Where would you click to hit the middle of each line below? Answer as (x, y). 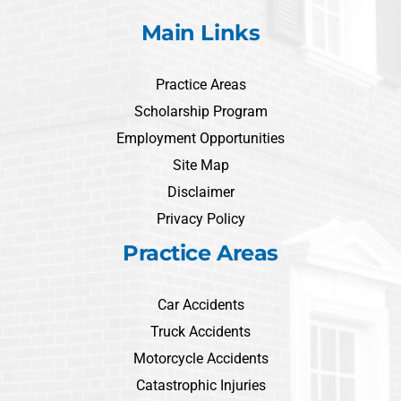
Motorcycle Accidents (200, 358)
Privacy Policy (200, 219)
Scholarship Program (200, 111)
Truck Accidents (200, 332)
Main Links (200, 33)
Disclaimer (200, 192)
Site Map (200, 165)
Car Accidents (200, 305)
